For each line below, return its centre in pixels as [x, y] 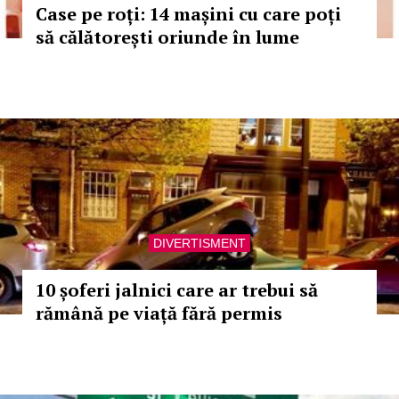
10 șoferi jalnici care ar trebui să [177, 290]
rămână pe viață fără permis [159, 313]
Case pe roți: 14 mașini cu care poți [188, 14]
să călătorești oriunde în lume [167, 37]
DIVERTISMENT [199, 243]
